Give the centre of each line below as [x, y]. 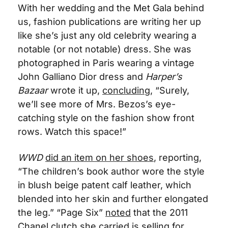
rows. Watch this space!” [72, 131]
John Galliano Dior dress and [82, 76]
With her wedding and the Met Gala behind [111, 8]
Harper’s [164, 76]
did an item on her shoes [99, 157]
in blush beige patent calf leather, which [105, 185]
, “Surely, [170, 90]
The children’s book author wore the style [113, 171]
